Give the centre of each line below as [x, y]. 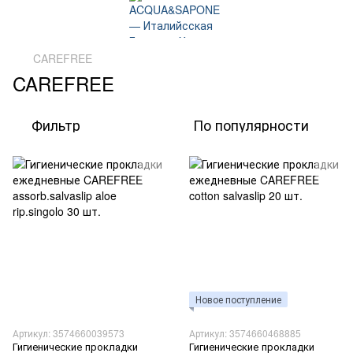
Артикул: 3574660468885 [245, 333]
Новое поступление [238, 299]
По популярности [251, 124]
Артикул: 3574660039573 [69, 333]
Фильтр [56, 124]
